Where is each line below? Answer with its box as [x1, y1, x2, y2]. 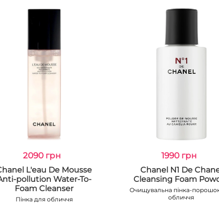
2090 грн [22, 151, 61, 160]
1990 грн [161, 151, 197, 160]
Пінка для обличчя [15, 196, 73, 203]
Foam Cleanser [15, 184, 74, 193]
